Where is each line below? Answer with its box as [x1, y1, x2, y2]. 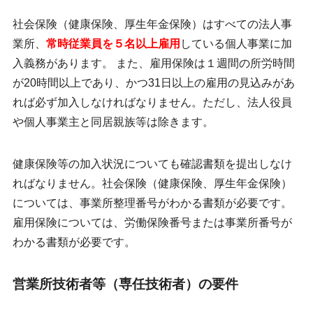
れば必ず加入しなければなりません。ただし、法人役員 [12, 96, 292, 109]
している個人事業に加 [180, 38, 292, 50]
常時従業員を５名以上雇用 [45, 38, 180, 50]
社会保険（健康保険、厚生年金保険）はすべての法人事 [12, 18, 292, 31]
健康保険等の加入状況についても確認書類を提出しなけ [12, 158, 292, 170]
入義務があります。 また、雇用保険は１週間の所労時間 [12, 57, 295, 70]
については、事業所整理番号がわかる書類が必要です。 [12, 197, 292, 210]
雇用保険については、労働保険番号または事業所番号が [12, 217, 292, 229]
